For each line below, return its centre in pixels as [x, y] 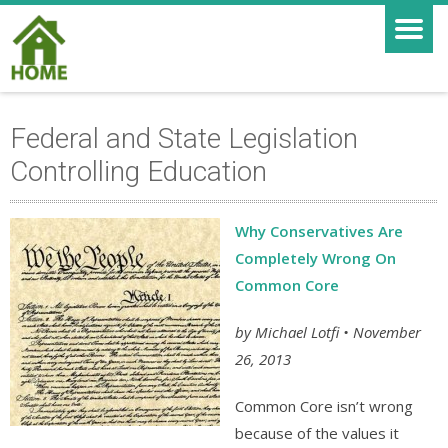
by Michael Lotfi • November [328, 332]
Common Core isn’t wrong [324, 406]
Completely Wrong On [315, 258]
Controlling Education [138, 171]
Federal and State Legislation [184, 138]
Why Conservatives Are [319, 231]
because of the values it [317, 433]
